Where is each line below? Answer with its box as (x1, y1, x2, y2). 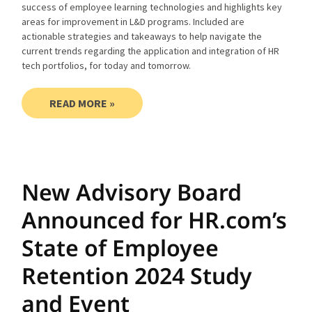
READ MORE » (49, 95, 116, 110)
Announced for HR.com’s (22, 204, 288, 235)
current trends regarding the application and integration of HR (22, 44, 280, 57)
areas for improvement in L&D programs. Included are (22, 15, 245, 28)
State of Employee (22, 232, 219, 263)
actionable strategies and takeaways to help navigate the (22, 29, 263, 42)
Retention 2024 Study (22, 260, 253, 290)
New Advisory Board (22, 176, 242, 207)
